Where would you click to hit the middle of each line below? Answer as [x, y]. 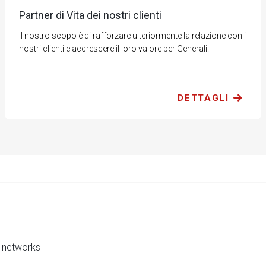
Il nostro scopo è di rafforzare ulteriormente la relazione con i [133, 36]
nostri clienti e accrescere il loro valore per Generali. [114, 49]
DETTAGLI [203, 98]
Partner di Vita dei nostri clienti [91, 15]
